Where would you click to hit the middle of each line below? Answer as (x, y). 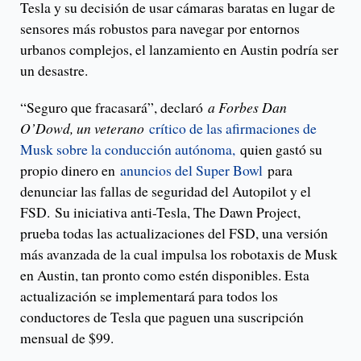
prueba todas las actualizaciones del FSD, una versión (174, 233)
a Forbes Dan (247, 108)
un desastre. (54, 71)
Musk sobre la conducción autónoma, (128, 149)
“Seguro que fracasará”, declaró (114, 108)
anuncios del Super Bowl (191, 170)
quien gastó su (279, 149)
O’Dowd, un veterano (85, 129)
